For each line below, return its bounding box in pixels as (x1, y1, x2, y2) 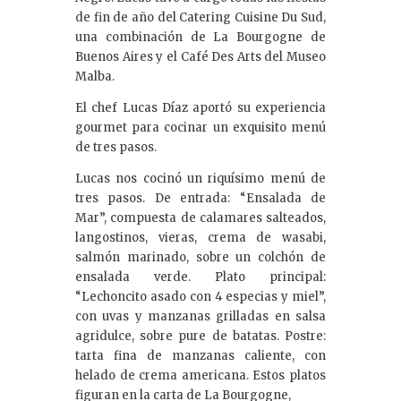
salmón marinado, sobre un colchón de (75, 249, 326, 265)
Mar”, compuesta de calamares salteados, (75, 209, 326, 226)
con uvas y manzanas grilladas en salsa (75, 308, 326, 324)
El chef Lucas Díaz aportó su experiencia (75, 99, 326, 115)
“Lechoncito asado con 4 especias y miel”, (75, 288, 326, 304)
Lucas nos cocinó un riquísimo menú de (75, 170, 326, 186)
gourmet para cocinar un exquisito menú (75, 119, 326, 135)
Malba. (75, 68, 115, 84)
